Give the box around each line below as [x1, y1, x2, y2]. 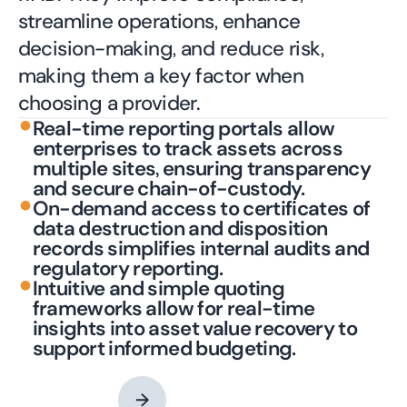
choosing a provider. [17, 90, 201, 117]
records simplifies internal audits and [32, 234, 370, 262]
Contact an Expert [17, 355, 166, 379]
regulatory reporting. [32, 254, 223, 282]
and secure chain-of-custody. [32, 174, 304, 202]
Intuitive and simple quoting [32, 274, 284, 302]
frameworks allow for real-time [32, 294, 315, 322]
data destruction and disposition [32, 214, 328, 242]
